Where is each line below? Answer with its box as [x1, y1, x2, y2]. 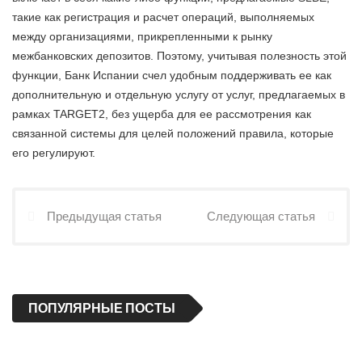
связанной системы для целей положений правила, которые [12, 126, 334, 140]
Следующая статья [207, 208, 315, 223]
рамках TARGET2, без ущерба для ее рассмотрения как [12, 107, 311, 120]
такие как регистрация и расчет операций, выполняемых [12, 10, 314, 23]
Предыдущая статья [47, 208, 162, 223]
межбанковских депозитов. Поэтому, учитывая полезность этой [12, 48, 347, 62]
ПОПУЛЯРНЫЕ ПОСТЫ [28, 301, 175, 315]
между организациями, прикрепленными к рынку [12, 29, 272, 43]
